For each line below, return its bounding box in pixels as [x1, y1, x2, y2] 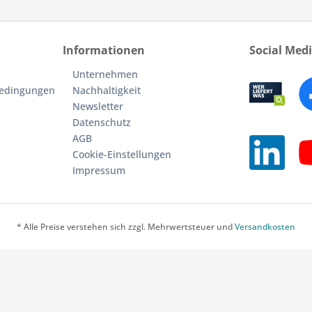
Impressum [72, 164, 125, 177]
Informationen [63, 42, 145, 58]
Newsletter [72, 100, 123, 113]
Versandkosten [235, 221, 295, 233]
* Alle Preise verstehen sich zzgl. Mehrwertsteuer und [17, 221, 235, 233]
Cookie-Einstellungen [72, 148, 171, 161]
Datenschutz [72, 116, 131, 129]
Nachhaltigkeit [72, 84, 141, 97]
